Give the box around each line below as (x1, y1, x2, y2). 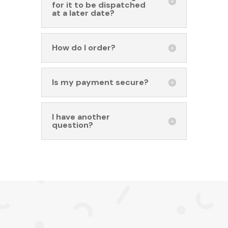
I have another (51, 111, 110, 123)
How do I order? (51, 42, 116, 53)
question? (51, 120, 93, 131)
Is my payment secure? (51, 77, 149, 88)
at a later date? (51, 8, 115, 19)
